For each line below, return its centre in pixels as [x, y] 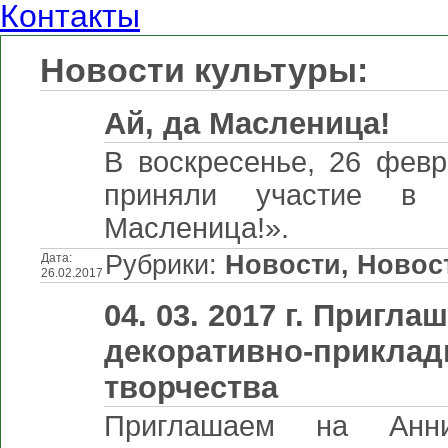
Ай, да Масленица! [247, 123]
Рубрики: [165, 265]
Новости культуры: [204, 70]
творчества [191, 387]
